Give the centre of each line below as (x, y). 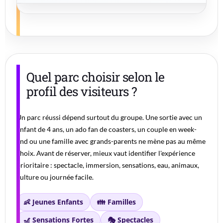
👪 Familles (116, 202)
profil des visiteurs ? (82, 92)
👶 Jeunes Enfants (53, 202)
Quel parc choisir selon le (96, 77)
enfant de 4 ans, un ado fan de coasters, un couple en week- (107, 129)
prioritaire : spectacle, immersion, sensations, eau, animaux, (108, 165)
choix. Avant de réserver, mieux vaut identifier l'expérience (106, 153)
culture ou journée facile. (55, 177)
